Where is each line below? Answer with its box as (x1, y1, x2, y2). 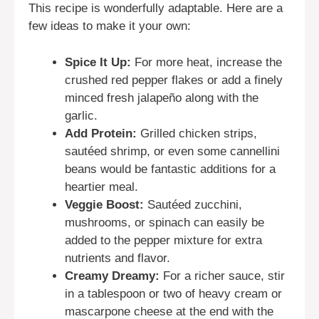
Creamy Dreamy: (65, 268, 159, 283)
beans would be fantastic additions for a (65, 162, 276, 176)
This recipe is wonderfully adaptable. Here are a (28, 1, 283, 16)
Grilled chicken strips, (137, 126, 257, 140)
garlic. (65, 108, 98, 122)
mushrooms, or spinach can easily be (65, 215, 264, 229)
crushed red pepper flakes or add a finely (65, 73, 283, 87)
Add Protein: (65, 126, 137, 140)
